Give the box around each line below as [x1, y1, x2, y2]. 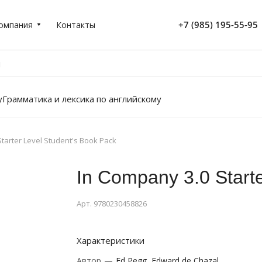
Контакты [56, 19, 95, 30]
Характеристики [76, 235, 144, 246]
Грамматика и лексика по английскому [2, 93, 161, 105]
